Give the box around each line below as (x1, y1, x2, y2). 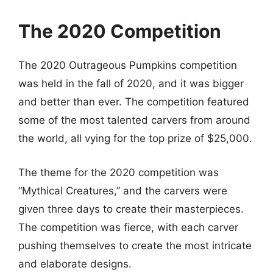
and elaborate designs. (18, 257, 132, 270)
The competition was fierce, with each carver (18, 221, 238, 233)
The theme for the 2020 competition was (18, 166, 219, 179)
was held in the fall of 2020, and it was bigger (18, 77, 244, 90)
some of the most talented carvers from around (18, 114, 250, 126)
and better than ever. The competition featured (18, 96, 249, 108)
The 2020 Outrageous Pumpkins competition (18, 59, 237, 71)
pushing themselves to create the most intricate (18, 239, 252, 252)
